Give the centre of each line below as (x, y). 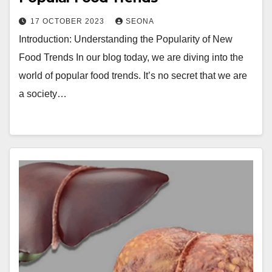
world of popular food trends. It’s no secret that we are (133, 76)
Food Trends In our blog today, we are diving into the (131, 58)
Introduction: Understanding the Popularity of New (126, 39)
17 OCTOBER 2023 (69, 22)
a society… (43, 94)
